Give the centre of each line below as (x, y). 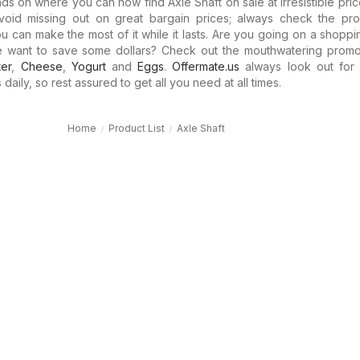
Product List (136, 128)
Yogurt (88, 66)
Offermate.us (206, 66)
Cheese (41, 66)
